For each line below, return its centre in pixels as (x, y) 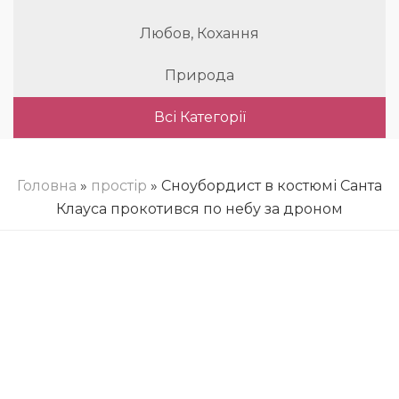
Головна (47, 186)
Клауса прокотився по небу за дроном (199, 209)
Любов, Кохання (199, 33)
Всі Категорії (199, 117)
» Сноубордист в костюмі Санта (265, 186)
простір (119, 186)
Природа (199, 75)
